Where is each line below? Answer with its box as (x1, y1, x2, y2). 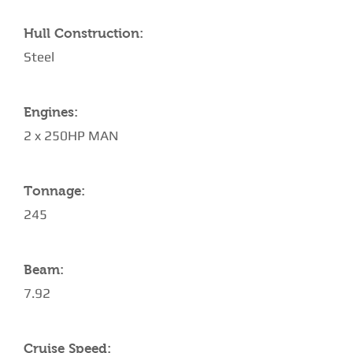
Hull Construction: (24, 26, 143, 41)
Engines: (24, 105, 78, 120)
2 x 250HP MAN (24, 128, 118, 143)
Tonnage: (24, 184, 85, 199)
